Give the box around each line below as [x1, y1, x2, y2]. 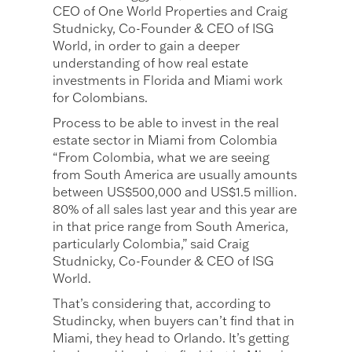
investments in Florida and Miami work [53, 72, 284, 89]
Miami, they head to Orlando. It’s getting [53, 330, 290, 346]
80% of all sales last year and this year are [53, 201, 298, 218]
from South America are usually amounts [53, 167, 298, 183]
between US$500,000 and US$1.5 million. [53, 184, 298, 200]
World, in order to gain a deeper [53, 38, 240, 54]
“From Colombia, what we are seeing [53, 149, 270, 166]
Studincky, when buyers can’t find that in [53, 313, 295, 329]
